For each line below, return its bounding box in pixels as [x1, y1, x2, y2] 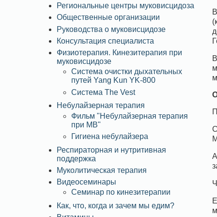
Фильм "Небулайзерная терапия [71, 111, 188, 120]
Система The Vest [71, 88, 135, 96]
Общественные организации [57, 13, 160, 22]
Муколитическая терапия [57, 166, 147, 174]
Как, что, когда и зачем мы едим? [57, 201, 174, 210]
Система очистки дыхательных [71, 67, 182, 76]
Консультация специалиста [57, 36, 154, 45]
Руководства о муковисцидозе [57, 25, 166, 33]
